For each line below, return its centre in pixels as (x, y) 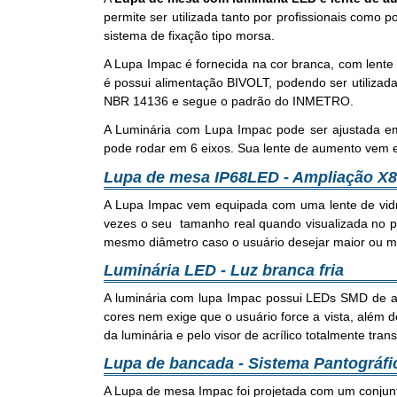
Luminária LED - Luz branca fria (224, 270)
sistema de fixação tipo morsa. (189, 35)
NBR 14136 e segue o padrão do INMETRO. (229, 101)
